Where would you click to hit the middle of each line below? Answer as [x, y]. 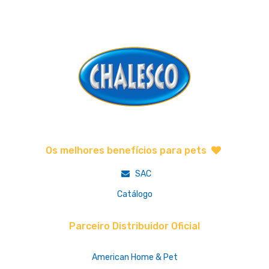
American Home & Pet [134, 257]
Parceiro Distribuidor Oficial [134, 226]
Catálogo [134, 194]
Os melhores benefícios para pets [127, 150]
